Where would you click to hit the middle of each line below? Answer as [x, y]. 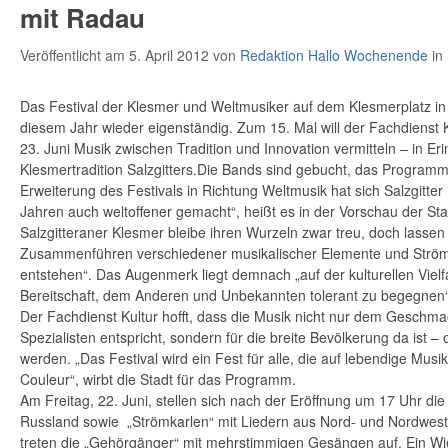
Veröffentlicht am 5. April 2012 [116, 55]
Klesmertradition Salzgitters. [108, 169]
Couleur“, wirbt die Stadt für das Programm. [158, 379]
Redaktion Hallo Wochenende [334, 55]
